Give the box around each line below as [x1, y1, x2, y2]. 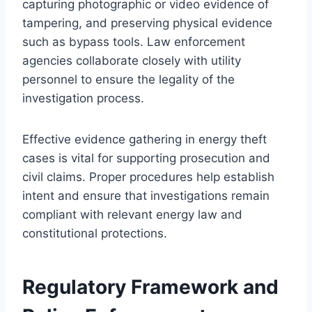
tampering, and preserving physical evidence [22, 15, 272, 30]
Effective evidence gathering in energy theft [22, 132, 267, 146]
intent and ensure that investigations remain [22, 188, 270, 203]
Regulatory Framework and [22, 274, 279, 299]
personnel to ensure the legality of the [22, 72, 235, 86]
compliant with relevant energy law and [22, 207, 242, 221]
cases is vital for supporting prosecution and [22, 150, 270, 165]
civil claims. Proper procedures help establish [22, 169, 274, 184]
